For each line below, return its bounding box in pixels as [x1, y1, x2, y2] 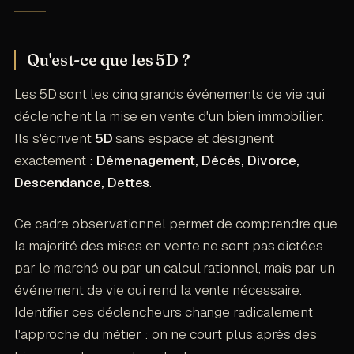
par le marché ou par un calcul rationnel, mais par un [13, 259, 335, 277]
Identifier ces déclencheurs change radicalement [13, 303, 314, 322]
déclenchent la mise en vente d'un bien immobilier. [13, 107, 324, 126]
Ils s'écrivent [13, 130, 95, 148]
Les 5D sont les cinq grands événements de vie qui [13, 85, 325, 104]
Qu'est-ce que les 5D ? [26, 50, 191, 70]
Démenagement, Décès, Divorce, [96, 152, 299, 170]
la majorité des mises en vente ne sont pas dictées [13, 237, 323, 255]
